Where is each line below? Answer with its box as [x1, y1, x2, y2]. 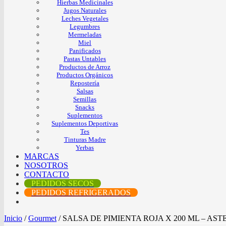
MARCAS [24, 151, 59, 160]
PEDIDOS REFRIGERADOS [31, 188, 131, 197]
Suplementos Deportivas [51, 119, 119, 127]
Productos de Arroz [59, 63, 111, 71]
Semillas [73, 95, 97, 103]
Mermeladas [68, 30, 102, 38]
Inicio [4, 213, 22, 222]
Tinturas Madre [64, 135, 106, 143]
